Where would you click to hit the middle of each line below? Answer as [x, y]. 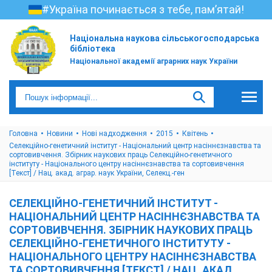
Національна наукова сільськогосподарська [165, 38]
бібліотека [93, 49]
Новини [60, 134]
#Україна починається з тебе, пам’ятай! [143, 9]
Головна [23, 134]
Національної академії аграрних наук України [154, 61]
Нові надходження [114, 134]
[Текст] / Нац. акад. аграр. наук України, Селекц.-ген [97, 173]
